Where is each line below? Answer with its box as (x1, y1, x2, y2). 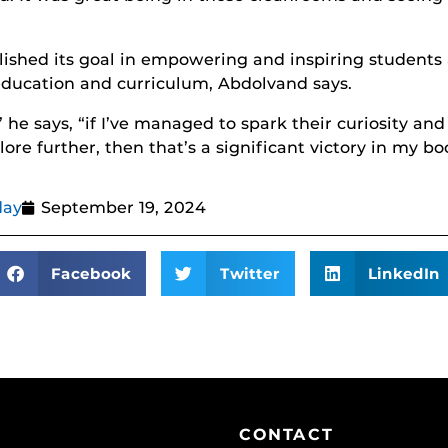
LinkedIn (368, 263, 441, 283)
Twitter (219, 263, 280, 283)
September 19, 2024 (41, 198, 206, 217)
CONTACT (239, 425, 334, 444)
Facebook (51, 263, 132, 283)
